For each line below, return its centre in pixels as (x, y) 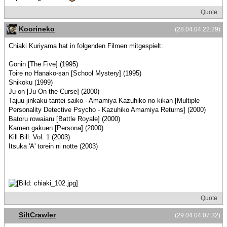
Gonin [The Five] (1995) (43, 64)
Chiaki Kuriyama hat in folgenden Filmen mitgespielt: (86, 46)
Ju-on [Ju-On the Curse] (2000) (54, 92)
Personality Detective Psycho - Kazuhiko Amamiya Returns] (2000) (107, 110)
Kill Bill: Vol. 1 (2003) (39, 137)
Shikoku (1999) (31, 83)
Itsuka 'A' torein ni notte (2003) (53, 146)
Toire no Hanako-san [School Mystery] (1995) (75, 73)
